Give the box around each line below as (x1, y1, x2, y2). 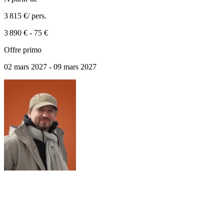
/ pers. (27, 11, 46, 20)
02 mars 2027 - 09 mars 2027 (4, 62, 96, 71)
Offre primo (4, 45, 41, 54)
